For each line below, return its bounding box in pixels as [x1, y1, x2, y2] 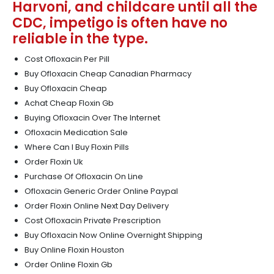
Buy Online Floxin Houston [24, 244, 124, 256]
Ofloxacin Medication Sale [24, 127, 128, 138]
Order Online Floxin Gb [24, 259, 113, 270]
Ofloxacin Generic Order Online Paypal [24, 185, 178, 197]
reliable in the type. [12, 29, 148, 48]
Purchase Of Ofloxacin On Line [24, 171, 143, 182]
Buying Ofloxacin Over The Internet [24, 112, 160, 124]
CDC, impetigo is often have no [12, 13, 228, 32]
